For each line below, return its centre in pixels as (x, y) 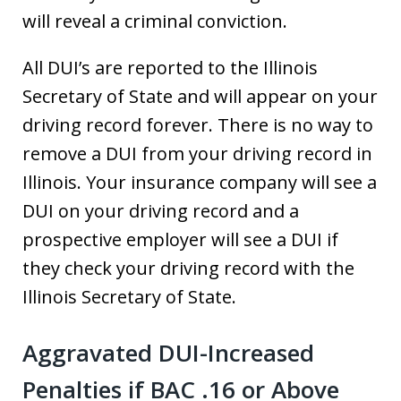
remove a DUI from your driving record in (197, 154)
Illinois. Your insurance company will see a (200, 183)
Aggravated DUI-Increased (168, 353)
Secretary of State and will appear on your (200, 97)
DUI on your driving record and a (161, 211)
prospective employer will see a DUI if (180, 240)
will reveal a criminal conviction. (155, 21)
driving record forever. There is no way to (198, 125)
